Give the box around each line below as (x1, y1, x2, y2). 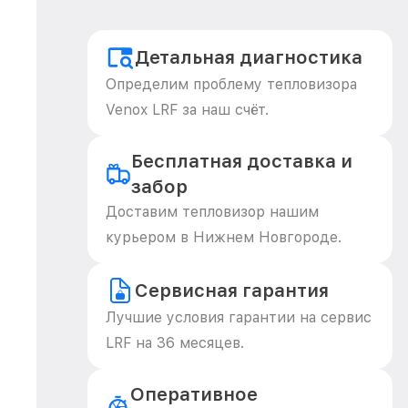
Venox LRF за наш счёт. (106, 101, 269, 118)
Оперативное (129, 383, 258, 405)
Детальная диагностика (135, 46, 362, 68)
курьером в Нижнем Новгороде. (106, 229, 342, 246)
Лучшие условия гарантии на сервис (106, 309, 372, 326)
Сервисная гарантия (135, 280, 329, 301)
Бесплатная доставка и (130, 150, 352, 172)
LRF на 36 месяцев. (106, 334, 244, 352)
